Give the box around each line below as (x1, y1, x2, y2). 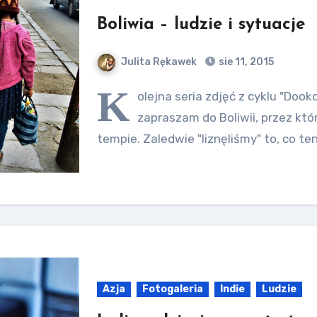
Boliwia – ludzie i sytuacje (97, 16, 306, 33)
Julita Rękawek (121, 56, 197, 68)
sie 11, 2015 (217, 56, 275, 68)
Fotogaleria (142, 283, 204, 295)
